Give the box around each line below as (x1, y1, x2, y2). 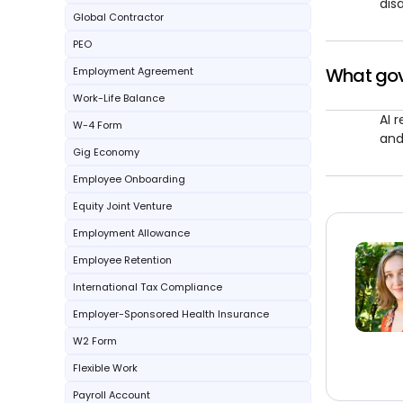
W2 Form (73, 334, 117, 348)
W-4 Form (73, 118, 122, 132)
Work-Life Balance (73, 91, 165, 105)
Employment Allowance (73, 226, 190, 240)
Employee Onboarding (73, 172, 185, 186)
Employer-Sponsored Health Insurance (73, 307, 269, 321)
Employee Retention (73, 253, 172, 267)
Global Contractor (73, 10, 164, 24)
